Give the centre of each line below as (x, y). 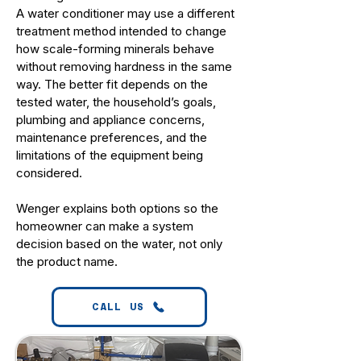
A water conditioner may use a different (125, 13)
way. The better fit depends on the (112, 84)
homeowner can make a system (105, 226)
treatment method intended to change (121, 31)
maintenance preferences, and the (112, 137)
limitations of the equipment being (110, 155)
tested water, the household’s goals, (116, 102)
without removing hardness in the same (124, 66)
